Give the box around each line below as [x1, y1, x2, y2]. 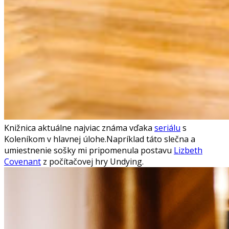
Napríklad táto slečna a [106, 133, 195, 145]
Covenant [4, 155, 41, 167]
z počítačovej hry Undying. [41, 155, 144, 167]
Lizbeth [174, 144, 202, 156]
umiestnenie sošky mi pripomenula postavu [4, 144, 174, 156]
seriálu [154, 122, 180, 133]
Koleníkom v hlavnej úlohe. [4, 133, 106, 145]
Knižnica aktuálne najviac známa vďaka [4, 122, 154, 133]
